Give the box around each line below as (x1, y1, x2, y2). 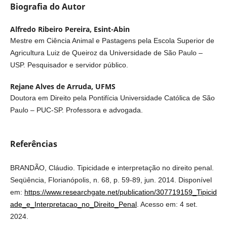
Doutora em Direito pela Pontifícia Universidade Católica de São (10, 93, 215, 102)
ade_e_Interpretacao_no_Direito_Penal (10, 200, 137, 208)
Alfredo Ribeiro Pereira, (10, 24, 94, 34)
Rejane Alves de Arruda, (10, 81, 95, 91)
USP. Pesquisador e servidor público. (10, 61, 128, 69)
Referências (10, 138, 57, 149)
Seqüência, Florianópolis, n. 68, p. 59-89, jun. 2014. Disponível (10, 175, 212, 184)
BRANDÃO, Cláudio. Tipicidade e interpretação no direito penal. (10, 163, 214, 172)
